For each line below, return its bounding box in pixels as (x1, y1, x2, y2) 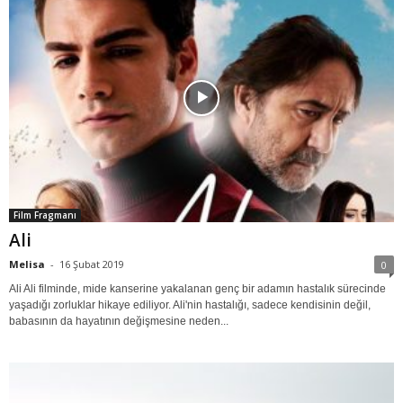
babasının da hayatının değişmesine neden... (9, 315, 228, 328)
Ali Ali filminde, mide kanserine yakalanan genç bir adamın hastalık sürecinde (9, 282, 386, 296)
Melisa (9, 257, 45, 272)
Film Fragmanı (13, 209, 76, 222)
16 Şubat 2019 (59, 257, 124, 272)
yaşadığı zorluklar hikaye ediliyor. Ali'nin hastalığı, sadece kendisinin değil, (9, 299, 371, 312)
